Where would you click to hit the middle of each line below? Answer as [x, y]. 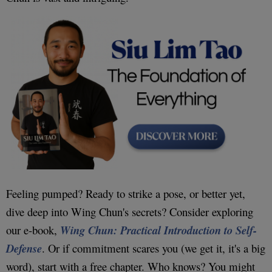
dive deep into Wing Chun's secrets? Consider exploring [130, 211]
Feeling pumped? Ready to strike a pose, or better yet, [126, 193]
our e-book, [33, 229]
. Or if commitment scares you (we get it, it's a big [154, 248]
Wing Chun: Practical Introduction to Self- [158, 230]
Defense [24, 248]
